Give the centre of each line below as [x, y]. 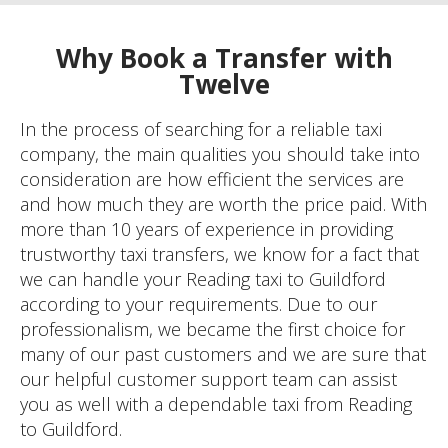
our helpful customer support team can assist [208, 379]
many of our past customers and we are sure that [223, 354]
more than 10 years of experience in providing [206, 229]
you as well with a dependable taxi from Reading [216, 404]
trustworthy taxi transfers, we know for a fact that [219, 254]
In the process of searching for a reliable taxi [201, 129]
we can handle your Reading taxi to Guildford [203, 279]
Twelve [224, 84]
